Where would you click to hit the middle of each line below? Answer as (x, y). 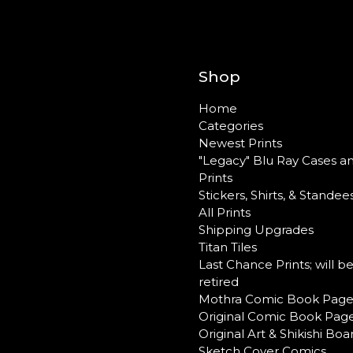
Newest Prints (240, 143)
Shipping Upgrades (256, 230)
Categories (231, 126)
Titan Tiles (228, 247)
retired (219, 282)
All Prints (225, 212)
